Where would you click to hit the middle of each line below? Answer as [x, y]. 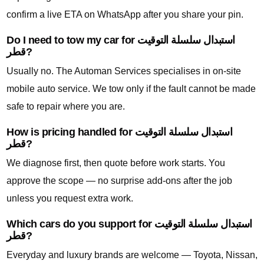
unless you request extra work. [70, 199]
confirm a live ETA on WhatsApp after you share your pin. [125, 15]
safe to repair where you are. [66, 107]
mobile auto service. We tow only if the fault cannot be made [131, 89]
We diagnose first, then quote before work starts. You [116, 163]
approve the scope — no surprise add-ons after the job [119, 181]
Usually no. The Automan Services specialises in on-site [124, 71]
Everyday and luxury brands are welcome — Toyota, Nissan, [132, 255]
